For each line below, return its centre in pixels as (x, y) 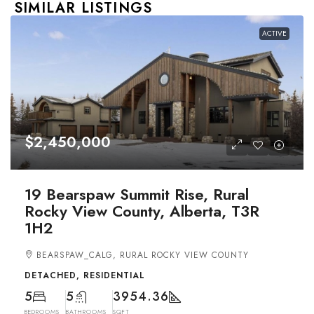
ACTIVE (274, 33)
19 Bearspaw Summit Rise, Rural (137, 194)
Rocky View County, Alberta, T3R (142, 211)
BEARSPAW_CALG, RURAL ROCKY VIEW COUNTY (143, 255)
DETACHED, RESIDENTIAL (85, 275)
